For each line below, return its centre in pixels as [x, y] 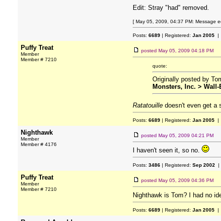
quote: [160, 66]
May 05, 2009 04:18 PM [186, 51]
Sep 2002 [204, 165]
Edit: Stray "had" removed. [171, 8]
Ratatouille [148, 105]
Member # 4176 [39, 144]
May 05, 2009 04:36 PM [186, 180]
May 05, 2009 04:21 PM [186, 135]
